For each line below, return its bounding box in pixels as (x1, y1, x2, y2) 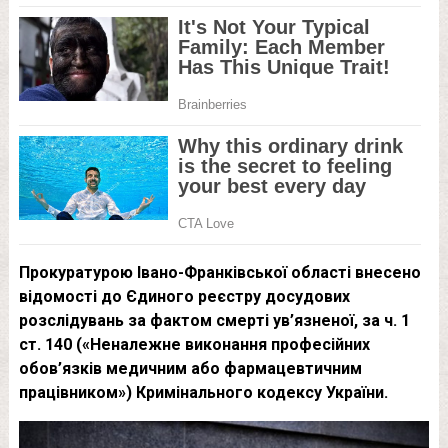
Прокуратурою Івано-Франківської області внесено (18, 263, 421, 282)
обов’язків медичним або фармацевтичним (18, 359, 362, 378)
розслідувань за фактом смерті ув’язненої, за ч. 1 (18, 311, 410, 330)
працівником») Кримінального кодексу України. (18, 383, 388, 402)
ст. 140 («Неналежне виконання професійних (18, 335, 370, 354)
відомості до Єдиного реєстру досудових (18, 287, 350, 306)
